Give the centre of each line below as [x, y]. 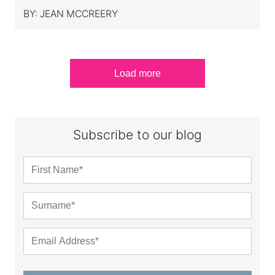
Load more [137, 73]
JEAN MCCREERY [79, 14]
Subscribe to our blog [137, 134]
